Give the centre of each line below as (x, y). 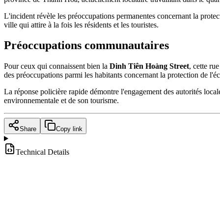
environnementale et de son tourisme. (61, 101)
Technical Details (42, 152)
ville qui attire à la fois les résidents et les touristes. (81, 25)
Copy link (69, 129)
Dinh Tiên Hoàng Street (149, 66)
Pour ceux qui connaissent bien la (57, 66)
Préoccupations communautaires (86, 45)
